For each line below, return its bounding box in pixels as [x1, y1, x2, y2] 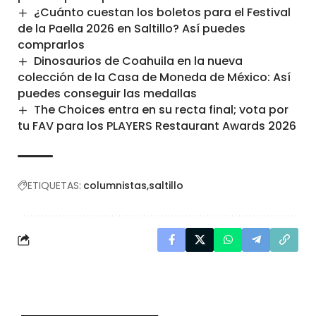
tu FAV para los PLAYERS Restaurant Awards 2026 [18, 118, 296, 135]
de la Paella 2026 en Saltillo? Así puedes [18, 20, 245, 37]
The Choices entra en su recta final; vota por [34, 102, 289, 119]
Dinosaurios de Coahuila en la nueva [34, 52, 243, 69]
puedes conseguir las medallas [18, 85, 197, 102]
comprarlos [18, 36, 85, 53]
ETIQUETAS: [28, 178, 81, 193]
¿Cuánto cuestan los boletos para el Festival [34, 4, 291, 20]
